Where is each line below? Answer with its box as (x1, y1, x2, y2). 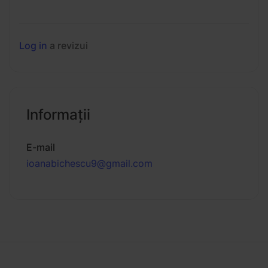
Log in (19, 39, 47, 51)
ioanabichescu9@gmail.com (26, 157, 153, 169)
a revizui (50, 39, 88, 51)
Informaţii (26, 106, 90, 123)
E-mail (26, 141, 55, 153)
